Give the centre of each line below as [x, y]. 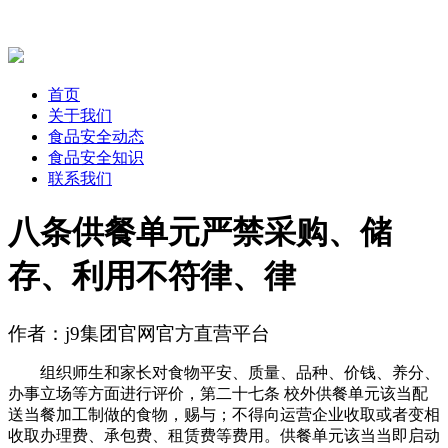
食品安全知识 [96, 157]
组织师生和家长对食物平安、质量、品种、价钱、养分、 [224, 372]
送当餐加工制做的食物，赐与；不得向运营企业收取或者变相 [224, 414]
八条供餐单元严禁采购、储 [200, 232]
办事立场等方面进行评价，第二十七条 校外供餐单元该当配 [218, 393]
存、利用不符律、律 [152, 276]
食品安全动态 [96, 136]
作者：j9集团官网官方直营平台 [139, 333]
